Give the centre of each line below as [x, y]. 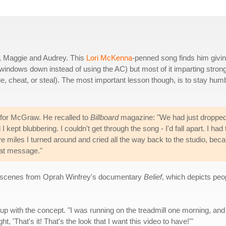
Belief [153, 177]
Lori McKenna [109, 58]
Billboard [104, 117]
